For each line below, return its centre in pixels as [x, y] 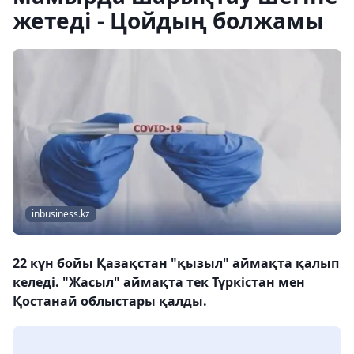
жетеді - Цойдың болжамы [168, 21]
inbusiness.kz [61, 214]
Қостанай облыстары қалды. [110, 301]
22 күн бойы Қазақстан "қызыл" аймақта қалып [176, 264]
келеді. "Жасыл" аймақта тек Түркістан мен [159, 282]
